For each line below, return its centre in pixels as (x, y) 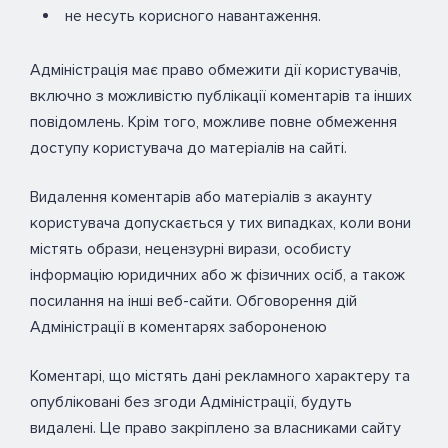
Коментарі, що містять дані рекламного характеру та (220, 376)
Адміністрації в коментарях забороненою (178, 327)
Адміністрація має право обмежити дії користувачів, (215, 69)
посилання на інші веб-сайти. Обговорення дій (193, 301)
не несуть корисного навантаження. (193, 15)
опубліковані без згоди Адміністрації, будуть (191, 402)
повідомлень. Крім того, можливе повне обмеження (213, 121)
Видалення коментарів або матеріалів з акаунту (201, 197)
